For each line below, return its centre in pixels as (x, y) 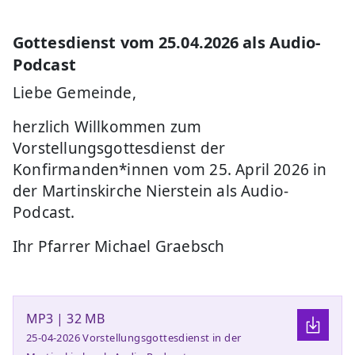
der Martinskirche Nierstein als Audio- (151, 191)
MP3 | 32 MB (65, 318)
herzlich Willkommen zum (107, 126)
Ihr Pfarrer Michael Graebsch (119, 246)
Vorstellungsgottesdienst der (119, 148)
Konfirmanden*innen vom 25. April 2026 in (170, 169)
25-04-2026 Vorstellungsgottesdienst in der (134, 337)
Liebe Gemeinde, (74, 92)
